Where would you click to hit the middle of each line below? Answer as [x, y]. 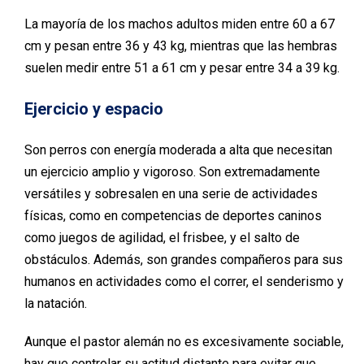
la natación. [56, 304]
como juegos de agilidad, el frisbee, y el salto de [162, 238]
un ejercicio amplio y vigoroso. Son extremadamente [172, 172]
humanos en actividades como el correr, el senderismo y [184, 282]
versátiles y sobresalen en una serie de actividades [171, 194]
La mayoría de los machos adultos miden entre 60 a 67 [180, 24]
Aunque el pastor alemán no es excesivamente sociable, [184, 342]
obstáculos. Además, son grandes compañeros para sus [184, 260]
